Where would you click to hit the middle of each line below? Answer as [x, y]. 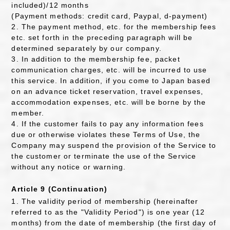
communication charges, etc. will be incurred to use [109, 70]
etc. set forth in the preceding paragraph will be [102, 37]
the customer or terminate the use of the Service [104, 156]
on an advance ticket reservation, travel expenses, [108, 91]
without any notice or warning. [69, 167]
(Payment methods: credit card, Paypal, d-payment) [110, 16]
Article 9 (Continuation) [60, 189]
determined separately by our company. [87, 48]
